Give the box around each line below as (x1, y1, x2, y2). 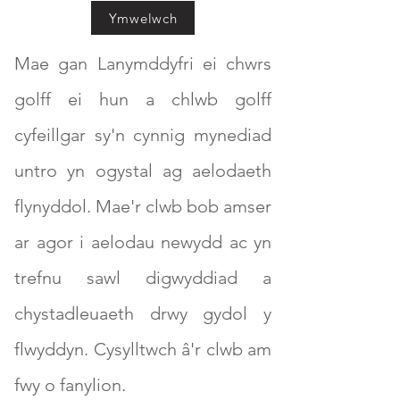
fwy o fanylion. (14, 374, 126, 396)
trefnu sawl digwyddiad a (14, 267, 271, 288)
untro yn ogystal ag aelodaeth (14, 160, 271, 181)
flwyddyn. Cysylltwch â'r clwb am (14, 338, 271, 360)
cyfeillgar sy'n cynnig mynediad (14, 124, 271, 146)
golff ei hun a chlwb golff (14, 88, 271, 110)
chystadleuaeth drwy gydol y (14, 303, 271, 324)
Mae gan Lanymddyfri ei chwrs (14, 53, 271, 74)
